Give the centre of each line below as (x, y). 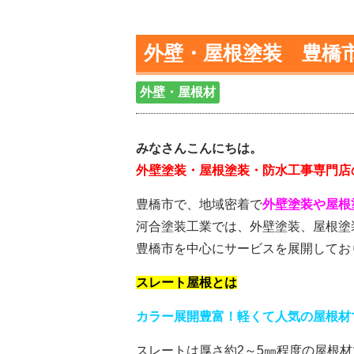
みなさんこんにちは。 (199, 148)
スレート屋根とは (186, 282)
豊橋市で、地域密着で (199, 204)
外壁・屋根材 (178, 92)
